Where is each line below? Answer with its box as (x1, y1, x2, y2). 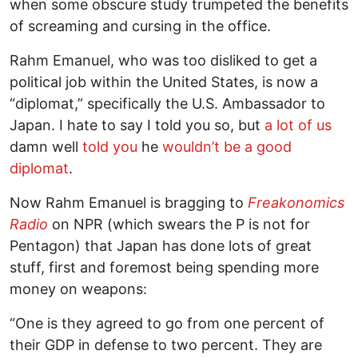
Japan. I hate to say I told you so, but (10, 116, 265, 133)
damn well (10, 137, 82, 155)
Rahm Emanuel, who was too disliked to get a (10, 51, 317, 69)
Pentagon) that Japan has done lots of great (10, 237, 312, 254)
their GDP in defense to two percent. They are (10, 336, 322, 353)
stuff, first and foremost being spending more (10, 258, 319, 276)
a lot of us (265, 116, 332, 133)
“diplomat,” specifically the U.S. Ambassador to (10, 94, 325, 112)
